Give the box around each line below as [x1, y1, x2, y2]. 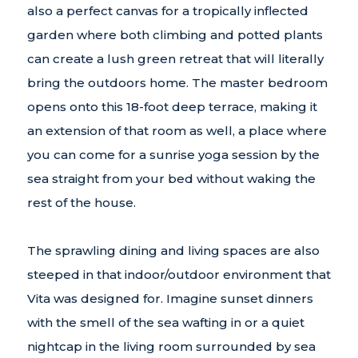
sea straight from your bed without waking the [26, 170, 316, 186]
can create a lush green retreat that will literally [26, 50, 324, 66]
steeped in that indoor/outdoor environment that [26, 266, 331, 282]
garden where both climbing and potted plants [26, 26, 323, 42]
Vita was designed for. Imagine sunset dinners [26, 290, 313, 306]
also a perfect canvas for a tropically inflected [26, 2, 308, 18]
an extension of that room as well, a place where [26, 122, 327, 138]
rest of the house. [26, 194, 136, 210]
